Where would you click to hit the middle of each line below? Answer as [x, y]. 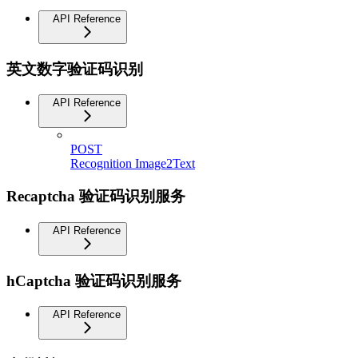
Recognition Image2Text [133, 164]
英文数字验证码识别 [75, 69]
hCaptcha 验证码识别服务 [94, 280]
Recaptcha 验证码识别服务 [96, 197]
